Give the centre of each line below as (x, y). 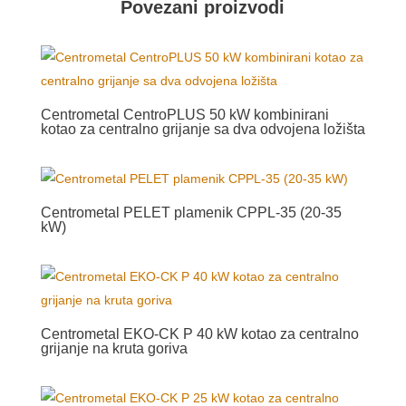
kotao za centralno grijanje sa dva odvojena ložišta (203, 129)
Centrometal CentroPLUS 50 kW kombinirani (184, 114)
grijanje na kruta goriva (114, 348)
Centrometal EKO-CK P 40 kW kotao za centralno (199, 333)
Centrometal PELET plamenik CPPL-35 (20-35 (191, 212)
